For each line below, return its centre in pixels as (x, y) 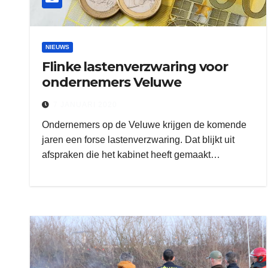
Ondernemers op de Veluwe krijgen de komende (144, 125)
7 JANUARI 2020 (85, 105)
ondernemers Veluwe (112, 82)
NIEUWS (57, 47)
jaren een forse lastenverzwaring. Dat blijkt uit (138, 140)
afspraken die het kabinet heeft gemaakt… (131, 155)
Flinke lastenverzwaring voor (135, 67)
